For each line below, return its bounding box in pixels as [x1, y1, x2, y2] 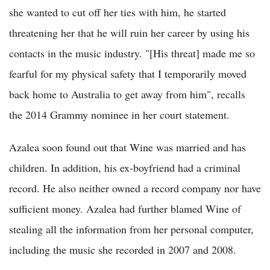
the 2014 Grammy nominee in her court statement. [9, 107, 230, 122]
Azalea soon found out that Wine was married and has [9, 140, 246, 155]
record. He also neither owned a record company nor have [9, 181, 261, 196]
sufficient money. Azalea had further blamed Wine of [9, 201, 241, 216]
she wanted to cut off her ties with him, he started [9, 5, 226, 20]
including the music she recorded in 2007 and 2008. [9, 242, 236, 257]
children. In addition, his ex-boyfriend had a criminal [9, 160, 240, 175]
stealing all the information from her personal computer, [9, 222, 254, 237]
